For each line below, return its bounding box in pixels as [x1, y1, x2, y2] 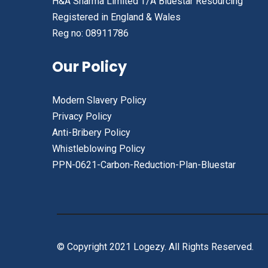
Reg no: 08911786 [52, 27, 129, 39]
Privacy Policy [52, 110, 112, 122]
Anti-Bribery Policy [52, 126, 130, 138]
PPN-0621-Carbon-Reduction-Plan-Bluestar [52, 159, 236, 170]
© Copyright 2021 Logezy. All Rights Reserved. [56, 240, 254, 252]
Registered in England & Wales [52, 11, 181, 23]
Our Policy [52, 56, 127, 77]
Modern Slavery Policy [52, 94, 147, 106]
